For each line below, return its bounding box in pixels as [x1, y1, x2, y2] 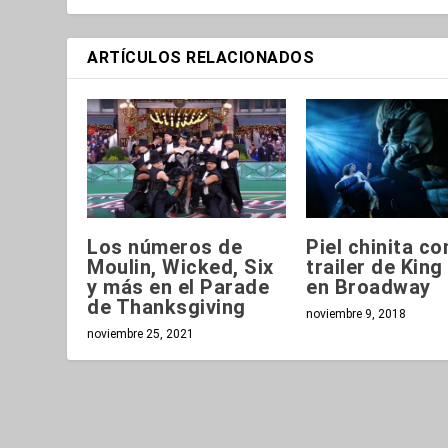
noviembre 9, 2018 [306, 306, 406, 321]
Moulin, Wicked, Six [87, 254, 274, 279]
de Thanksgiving [87, 294, 246, 319]
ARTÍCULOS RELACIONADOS [87, 47, 315, 67]
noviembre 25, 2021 [87, 326, 195, 341]
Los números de [87, 234, 243, 259]
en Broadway [306, 274, 431, 299]
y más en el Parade [87, 274, 270, 299]
